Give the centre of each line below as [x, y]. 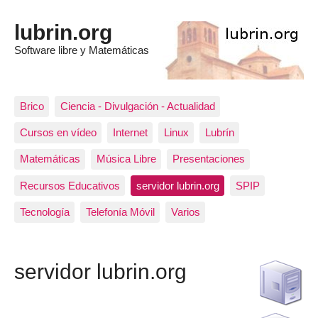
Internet [130, 133]
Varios [185, 212]
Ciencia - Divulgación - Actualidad [137, 106]
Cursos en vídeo [58, 133]
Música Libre [126, 159]
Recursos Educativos [70, 185]
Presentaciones [208, 159]
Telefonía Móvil [120, 212]
